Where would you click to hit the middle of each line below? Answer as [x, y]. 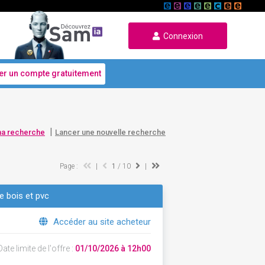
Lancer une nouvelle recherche [110, 132]
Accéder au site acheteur [101, 222]
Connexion [181, 36]
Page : [70, 166]
